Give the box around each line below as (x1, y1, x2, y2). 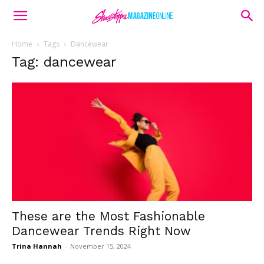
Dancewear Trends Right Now (12, 223, 191, 239)
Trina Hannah (12, 242, 62, 251)
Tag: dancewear (12, 54, 117, 70)
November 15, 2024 (70, 242, 131, 251)
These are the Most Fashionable (12, 209, 205, 224)
